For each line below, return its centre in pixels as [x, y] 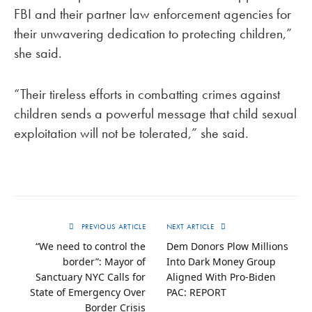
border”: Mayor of [104, 261]
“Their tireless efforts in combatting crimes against [147, 94]
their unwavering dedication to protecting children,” [153, 34]
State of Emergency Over [88, 292]
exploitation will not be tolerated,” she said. [131, 133]
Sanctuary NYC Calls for [91, 276]
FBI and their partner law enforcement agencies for [153, 14]
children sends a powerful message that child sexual [155, 113]
